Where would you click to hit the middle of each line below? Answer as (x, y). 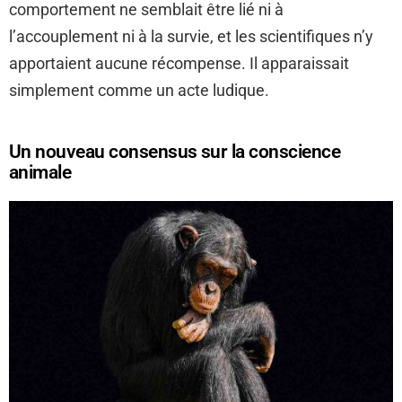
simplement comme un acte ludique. (139, 91)
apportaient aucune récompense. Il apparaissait (179, 64)
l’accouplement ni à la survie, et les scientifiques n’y (191, 37)
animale (40, 173)
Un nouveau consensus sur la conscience (175, 152)
